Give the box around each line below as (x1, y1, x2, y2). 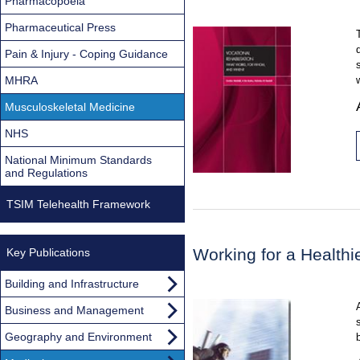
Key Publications (6, 245, 90, 259)
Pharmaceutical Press (5, 20, 116, 34)
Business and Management (5, 303, 144, 317)
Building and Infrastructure (5, 276, 139, 290)
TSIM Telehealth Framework (6, 197, 150, 211)
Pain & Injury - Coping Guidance (5, 47, 168, 60)
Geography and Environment (5, 329, 152, 343)
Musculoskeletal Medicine (5, 100, 135, 113)
